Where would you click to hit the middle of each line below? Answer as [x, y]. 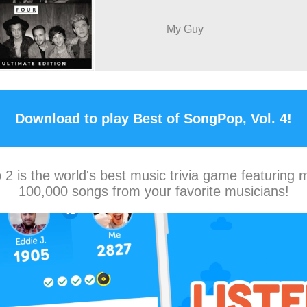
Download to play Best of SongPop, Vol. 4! [153, 118]
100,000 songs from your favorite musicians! [153, 191]
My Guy [185, 29]
